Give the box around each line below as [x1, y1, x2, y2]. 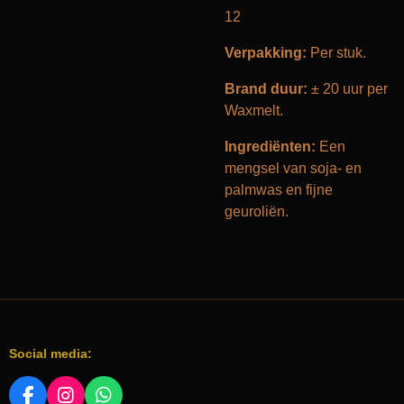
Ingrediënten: [225, 139, 316, 154]
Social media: [9, 346, 92, 362]
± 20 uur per [308, 81, 388, 96]
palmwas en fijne [225, 182, 333, 197]
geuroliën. [225, 204, 289, 219]
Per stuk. [307, 45, 366, 60]
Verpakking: [225, 45, 307, 60]
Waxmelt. [225, 103, 283, 118]
